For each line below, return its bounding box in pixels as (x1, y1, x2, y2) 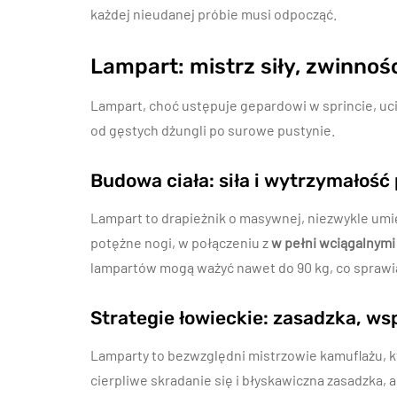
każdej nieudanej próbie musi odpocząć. (90, 5, 337, 22)
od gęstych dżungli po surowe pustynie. (90, 121, 335, 138)
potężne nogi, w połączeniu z (90, 234, 271, 251)
